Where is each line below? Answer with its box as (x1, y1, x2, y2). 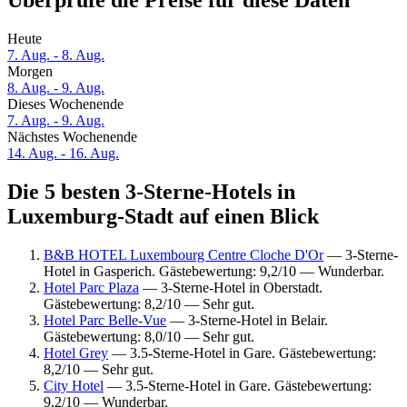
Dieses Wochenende (7, 96, 124, 113)
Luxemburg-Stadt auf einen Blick (7, 204, 319, 229)
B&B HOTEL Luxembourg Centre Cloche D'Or (44, 246, 323, 263)
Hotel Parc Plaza (44, 279, 139, 295)
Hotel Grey (44, 344, 108, 361)
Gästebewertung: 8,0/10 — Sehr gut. (44, 328, 254, 344)
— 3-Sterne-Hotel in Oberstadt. (139, 279, 323, 295)
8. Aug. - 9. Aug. (7, 80, 104, 96)
